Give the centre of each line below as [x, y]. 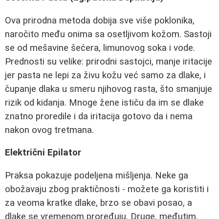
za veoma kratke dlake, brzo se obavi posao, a [99, 203]
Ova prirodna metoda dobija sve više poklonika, [100, 20]
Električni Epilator [43, 153]
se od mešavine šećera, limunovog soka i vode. [100, 48]
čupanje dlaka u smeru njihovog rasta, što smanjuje [109, 89]
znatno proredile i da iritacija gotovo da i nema [99, 116]
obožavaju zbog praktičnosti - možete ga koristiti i [107, 189]
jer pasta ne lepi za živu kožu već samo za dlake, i [105, 75]
